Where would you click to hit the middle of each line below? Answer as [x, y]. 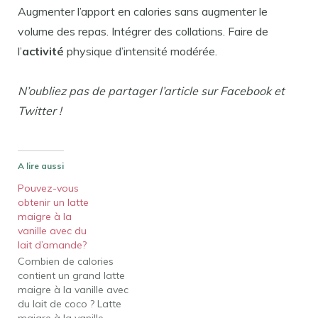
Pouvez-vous [48, 188]
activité [43, 51]
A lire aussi [41, 165]
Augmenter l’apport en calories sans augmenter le [143, 12]
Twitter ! [40, 110]
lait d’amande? [52, 245]
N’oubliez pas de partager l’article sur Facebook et [151, 91]
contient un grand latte [71, 275]
